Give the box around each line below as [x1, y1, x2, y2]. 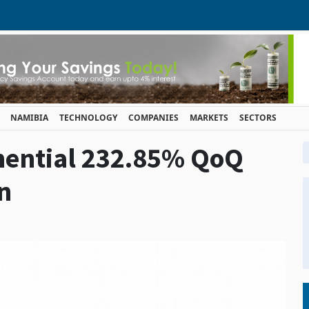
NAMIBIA [10, 112, 48, 123]
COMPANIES [128, 112, 179, 123]
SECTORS [239, 112, 277, 123]
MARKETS [190, 112, 228, 123]
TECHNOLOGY [59, 112, 117, 123]
